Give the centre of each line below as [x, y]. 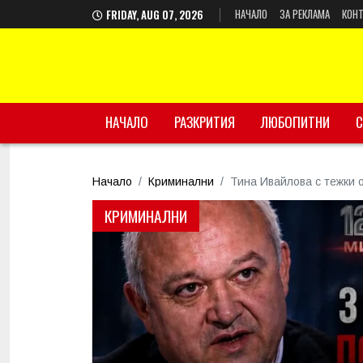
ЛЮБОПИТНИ [295, 122]
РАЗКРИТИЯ [205, 122]
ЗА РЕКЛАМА [305, 14]
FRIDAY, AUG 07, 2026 [156, 15]
